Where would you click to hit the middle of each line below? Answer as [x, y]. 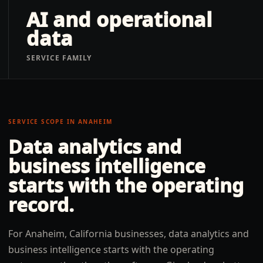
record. [41, 205]
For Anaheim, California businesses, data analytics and [129, 234]
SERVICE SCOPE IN [43, 122]
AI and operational [119, 19]
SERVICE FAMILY [59, 58]
